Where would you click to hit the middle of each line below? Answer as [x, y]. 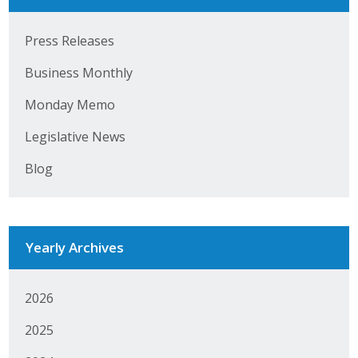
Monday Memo [70, 104]
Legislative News [75, 136]
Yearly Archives [74, 247]
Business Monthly [78, 72]
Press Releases [69, 40]
